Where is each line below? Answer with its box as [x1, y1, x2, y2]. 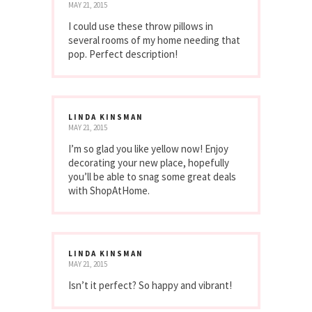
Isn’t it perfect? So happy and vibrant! [68, 279, 232, 292]
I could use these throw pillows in [68, 19, 213, 33]
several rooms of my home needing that [68, 33, 240, 47]
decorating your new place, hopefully [68, 156, 229, 170]
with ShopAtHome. [68, 184, 150, 198]
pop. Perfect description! [68, 47, 178, 61]
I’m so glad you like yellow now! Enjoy [68, 142, 228, 156]
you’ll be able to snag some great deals [68, 170, 236, 184]
